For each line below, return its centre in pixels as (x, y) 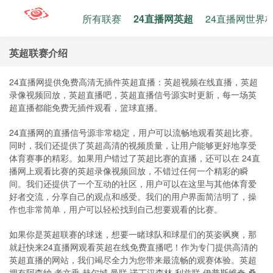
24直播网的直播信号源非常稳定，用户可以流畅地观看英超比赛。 (133, 132)
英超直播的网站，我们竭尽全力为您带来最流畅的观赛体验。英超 (133, 260)
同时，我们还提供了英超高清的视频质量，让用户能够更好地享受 (133, 145)
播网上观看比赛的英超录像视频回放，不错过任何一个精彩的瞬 (129, 171)
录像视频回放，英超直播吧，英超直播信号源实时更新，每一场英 (133, 94)
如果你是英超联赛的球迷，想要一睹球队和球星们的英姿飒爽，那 (133, 234)
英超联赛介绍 (38, 53)
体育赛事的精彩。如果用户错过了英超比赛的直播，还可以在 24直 (135, 158)
